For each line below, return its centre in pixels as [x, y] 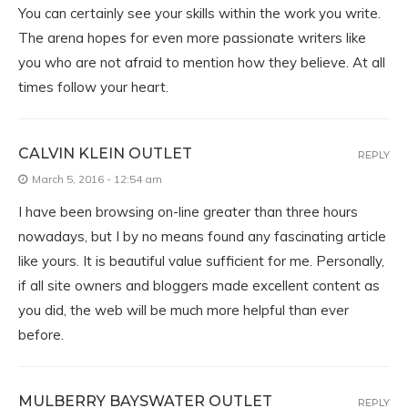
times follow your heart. [93, 87]
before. [41, 335]
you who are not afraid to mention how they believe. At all [202, 62]
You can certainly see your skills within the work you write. [199, 13]
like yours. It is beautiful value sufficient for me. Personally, [201, 261]
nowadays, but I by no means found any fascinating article [202, 236]
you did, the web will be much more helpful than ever [184, 310]
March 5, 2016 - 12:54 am [97, 179]
